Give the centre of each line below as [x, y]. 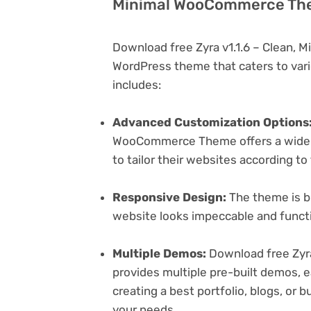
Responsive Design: [169, 197]
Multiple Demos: [159, 254]
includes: [137, 84]
